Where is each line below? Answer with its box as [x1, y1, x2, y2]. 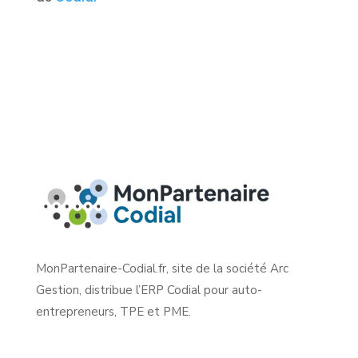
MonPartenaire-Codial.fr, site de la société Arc [35, 260, 288, 276]
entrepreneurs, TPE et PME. [35, 303, 191, 320]
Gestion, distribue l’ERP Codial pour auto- [35, 281, 262, 298]
